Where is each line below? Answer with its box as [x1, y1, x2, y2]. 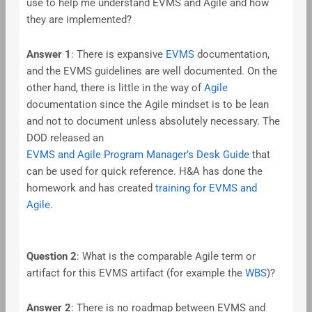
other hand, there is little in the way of [26, 81, 204, 94]
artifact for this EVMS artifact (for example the [26, 267, 245, 280]
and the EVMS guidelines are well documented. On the [26, 64, 277, 77]
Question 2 [26, 250, 77, 263]
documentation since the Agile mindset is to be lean [26, 97, 269, 111]
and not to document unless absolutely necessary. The [26, 114, 280, 127]
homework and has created [26, 181, 155, 194]
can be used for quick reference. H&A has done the [26, 164, 263, 178]
